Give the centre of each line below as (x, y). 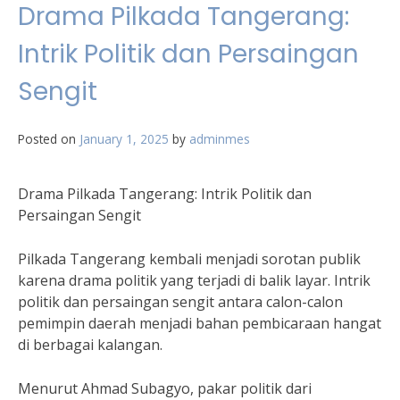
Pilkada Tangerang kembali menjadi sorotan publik (189, 259)
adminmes (220, 139)
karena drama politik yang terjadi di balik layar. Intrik (194, 280)
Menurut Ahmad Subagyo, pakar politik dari (165, 388)
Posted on (49, 139)
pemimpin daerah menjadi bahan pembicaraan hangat (200, 323)
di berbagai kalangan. (90, 345)
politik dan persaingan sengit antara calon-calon (180, 302)
